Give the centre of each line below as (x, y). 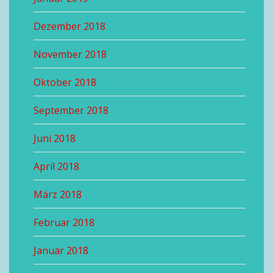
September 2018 (71, 110)
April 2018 (56, 166)
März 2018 (58, 194)
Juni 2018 (55, 138)
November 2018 (70, 54)
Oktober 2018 (65, 82)
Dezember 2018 (69, 26)
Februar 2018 (64, 222)
